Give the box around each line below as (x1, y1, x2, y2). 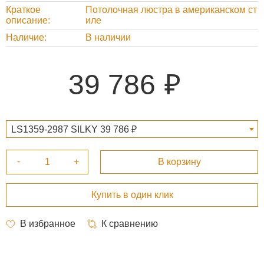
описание (6, 15, 48, 25)
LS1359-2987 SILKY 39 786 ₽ (11, 124, 137, 134)
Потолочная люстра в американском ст (85, 4, 257, 15)
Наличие (6, 32, 44, 42)
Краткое (6, 4, 41, 15)
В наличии (85, 32, 131, 42)
